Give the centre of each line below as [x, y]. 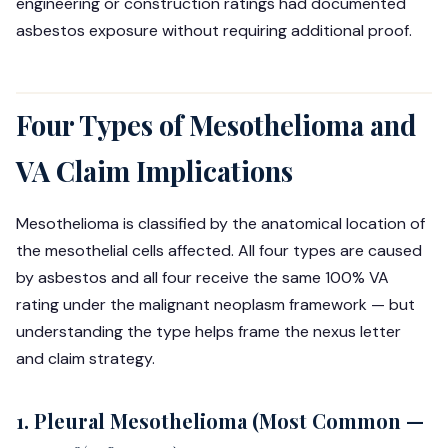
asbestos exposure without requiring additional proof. [214, 30]
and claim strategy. [85, 358]
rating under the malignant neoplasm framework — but [215, 304]
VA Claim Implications [154, 171]
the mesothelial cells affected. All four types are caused [219, 250]
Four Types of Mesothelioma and [216, 125]
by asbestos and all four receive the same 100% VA [202, 277]
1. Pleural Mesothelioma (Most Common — [220, 420]
